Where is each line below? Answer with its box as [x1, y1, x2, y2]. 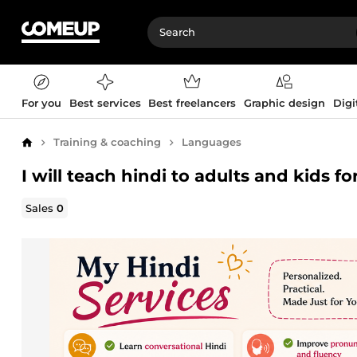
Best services [69, 96, 141, 109]
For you [22, 96, 61, 109]
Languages [182, 135, 241, 148]
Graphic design [243, 96, 325, 109]
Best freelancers [148, 96, 237, 109]
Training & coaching [53, 135, 161, 148]
